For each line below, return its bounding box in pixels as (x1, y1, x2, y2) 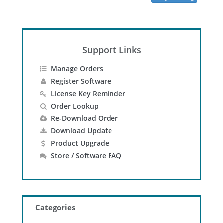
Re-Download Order (50, 113, 118, 123)
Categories (35, 202, 75, 213)
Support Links (82, 43, 141, 56)
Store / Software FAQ (50, 151, 121, 161)
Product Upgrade (50, 138, 109, 148)
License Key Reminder (50, 89, 125, 99)
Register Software (50, 76, 111, 86)
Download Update (50, 126, 112, 136)
